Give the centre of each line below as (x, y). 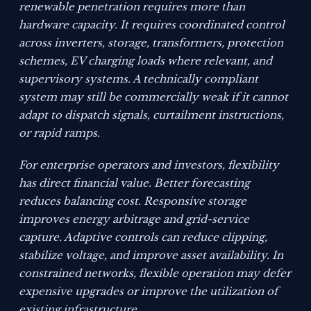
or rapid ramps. (60, 133)
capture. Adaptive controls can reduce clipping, (143, 237)
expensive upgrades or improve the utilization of (149, 292)
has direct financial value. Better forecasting (135, 183)
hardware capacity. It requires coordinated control (152, 25)
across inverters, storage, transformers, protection (151, 43)
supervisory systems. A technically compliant (139, 79)
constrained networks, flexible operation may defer (155, 274)
